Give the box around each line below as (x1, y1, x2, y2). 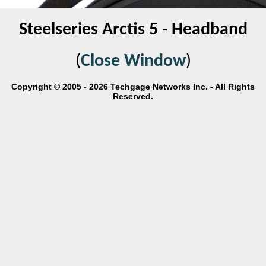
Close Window (80, 52, 186, 71)
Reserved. (113, 91, 153, 101)
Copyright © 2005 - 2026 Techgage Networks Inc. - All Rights (11, 82, 255, 91)
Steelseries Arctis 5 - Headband (18, 21, 248, 39)
